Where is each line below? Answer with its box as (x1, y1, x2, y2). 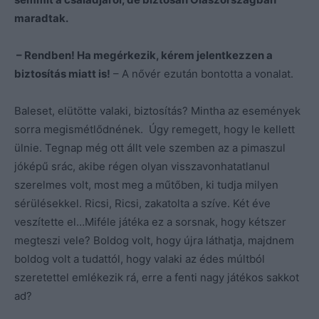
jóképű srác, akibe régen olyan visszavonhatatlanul (14, 159, 270, 173)
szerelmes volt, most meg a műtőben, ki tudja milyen (14, 177, 278, 192)
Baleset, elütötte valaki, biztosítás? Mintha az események (14, 103, 300, 117)
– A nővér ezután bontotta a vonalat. (110, 66, 293, 80)
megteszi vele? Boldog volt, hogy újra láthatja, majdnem (14, 233, 294, 247)
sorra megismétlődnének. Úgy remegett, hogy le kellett (14, 122, 295, 136)
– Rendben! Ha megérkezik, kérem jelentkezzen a (14, 48, 273, 62)
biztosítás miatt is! (14, 66, 110, 80)
